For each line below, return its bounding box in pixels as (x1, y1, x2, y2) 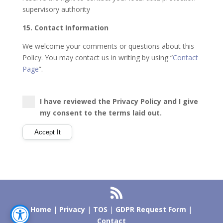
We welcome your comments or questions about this (22, 41, 194, 51)
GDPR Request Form (115, 205, 187, 214)
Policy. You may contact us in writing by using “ (22, 53, 173, 62)
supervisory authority (22, 4, 90, 14)
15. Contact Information (22, 23, 109, 32)
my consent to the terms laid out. (39, 108, 162, 117)
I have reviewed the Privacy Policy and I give (39, 97, 198, 106)
